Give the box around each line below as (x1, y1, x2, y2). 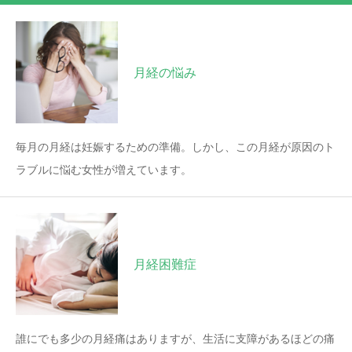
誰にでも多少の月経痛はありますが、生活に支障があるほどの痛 (16, 331, 335, 346)
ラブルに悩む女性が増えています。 (16, 162, 192, 177)
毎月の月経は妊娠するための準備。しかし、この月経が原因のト (16, 139, 335, 154)
